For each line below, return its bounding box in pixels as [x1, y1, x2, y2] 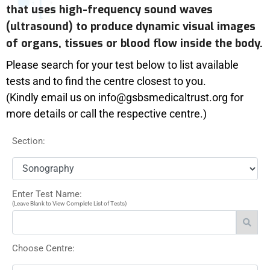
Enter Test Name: [12, 188, 82, 199]
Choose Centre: [12, 242, 75, 254]
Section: [12, 135, 45, 146]
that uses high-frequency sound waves [6, 2, 213, 17]
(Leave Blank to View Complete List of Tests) [12, 199, 127, 207]
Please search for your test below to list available [6, 58, 239, 71]
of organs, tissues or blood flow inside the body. [6, 36, 263, 51]
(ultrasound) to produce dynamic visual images [6, 19, 256, 34]
